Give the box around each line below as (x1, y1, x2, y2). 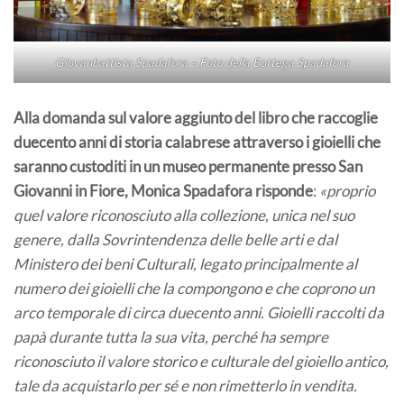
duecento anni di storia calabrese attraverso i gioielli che (14, 132, 381, 151)
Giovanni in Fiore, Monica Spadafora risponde (14, 180, 313, 200)
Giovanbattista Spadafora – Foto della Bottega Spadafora (55, 54, 349, 69)
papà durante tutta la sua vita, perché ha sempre (14, 326, 328, 346)
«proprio (319, 180, 375, 200)
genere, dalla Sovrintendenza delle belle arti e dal (14, 229, 337, 249)
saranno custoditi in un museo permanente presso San (14, 156, 363, 176)
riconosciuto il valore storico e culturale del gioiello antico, (14, 351, 389, 371)
